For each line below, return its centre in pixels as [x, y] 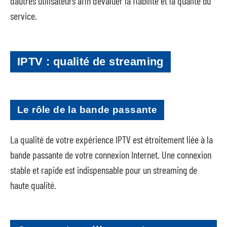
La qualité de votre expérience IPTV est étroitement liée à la [111, 139]
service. [24, 16]
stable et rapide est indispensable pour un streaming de [104, 169]
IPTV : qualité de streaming [90, 61]
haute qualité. [33, 185]
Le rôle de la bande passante [87, 110]
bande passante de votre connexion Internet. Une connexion [111, 154]
